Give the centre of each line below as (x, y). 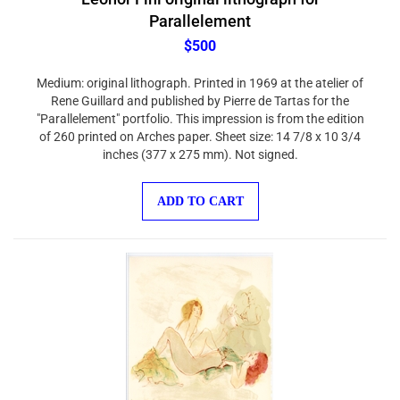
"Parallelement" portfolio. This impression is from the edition (200, 110)
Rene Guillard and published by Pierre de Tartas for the (200, 92)
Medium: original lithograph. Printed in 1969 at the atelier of (200, 74)
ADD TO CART (200, 192)
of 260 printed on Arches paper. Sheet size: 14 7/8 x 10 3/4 (200, 128)
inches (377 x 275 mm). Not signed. (200, 146)
